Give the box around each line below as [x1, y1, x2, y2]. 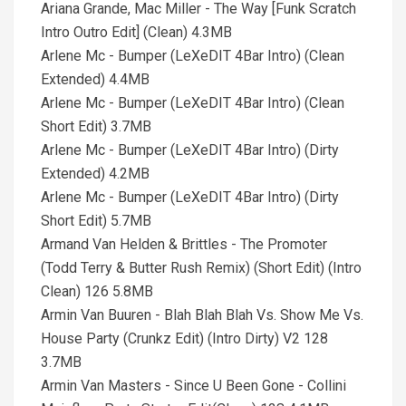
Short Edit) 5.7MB [41, 212, 151, 229]
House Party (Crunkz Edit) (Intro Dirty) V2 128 [41, 330, 328, 347]
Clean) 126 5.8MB [41, 283, 153, 300]
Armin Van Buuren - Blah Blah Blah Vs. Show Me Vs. [41, 306, 363, 324]
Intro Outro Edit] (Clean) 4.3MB [41, 24, 232, 41]
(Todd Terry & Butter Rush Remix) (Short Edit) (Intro [41, 259, 362, 276]
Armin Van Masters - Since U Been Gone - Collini [41, 377, 346, 394]
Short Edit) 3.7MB [41, 118, 151, 135]
